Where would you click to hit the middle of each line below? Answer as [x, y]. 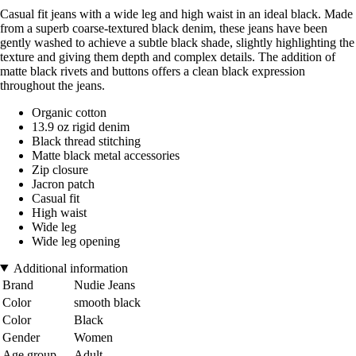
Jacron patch [63, 184]
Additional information [70, 268]
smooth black [107, 302]
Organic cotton [69, 112]
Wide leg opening [76, 241]
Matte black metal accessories [106, 155]
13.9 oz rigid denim [81, 126]
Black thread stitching [86, 141]
